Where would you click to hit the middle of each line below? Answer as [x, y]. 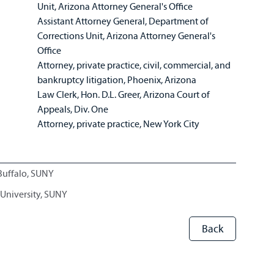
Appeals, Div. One [74, 109]
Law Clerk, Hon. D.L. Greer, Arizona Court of [124, 94]
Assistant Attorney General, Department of [123, 21]
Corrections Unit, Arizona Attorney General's [127, 35]
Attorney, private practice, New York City [120, 124]
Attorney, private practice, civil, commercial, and [134, 65]
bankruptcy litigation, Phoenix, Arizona [118, 80]
